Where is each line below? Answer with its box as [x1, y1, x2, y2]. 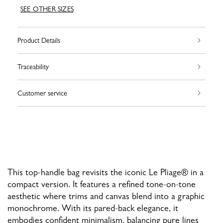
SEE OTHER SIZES [20, 5, 74, 13]
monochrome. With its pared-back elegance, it [7, 203, 178, 214]
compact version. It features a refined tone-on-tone [7, 179, 196, 190]
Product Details [17, 36, 60, 45]
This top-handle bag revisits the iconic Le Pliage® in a [7, 167, 204, 178]
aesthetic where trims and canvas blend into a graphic [7, 191, 205, 202]
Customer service [17, 89, 67, 98]
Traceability [17, 63, 49, 71]
